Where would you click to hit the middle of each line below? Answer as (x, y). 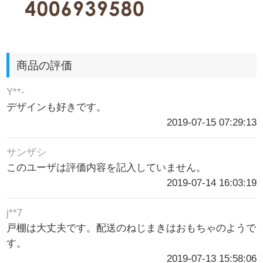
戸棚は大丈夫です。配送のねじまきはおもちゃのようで (131, 228)
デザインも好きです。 (57, 107)
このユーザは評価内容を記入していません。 (107, 168)
